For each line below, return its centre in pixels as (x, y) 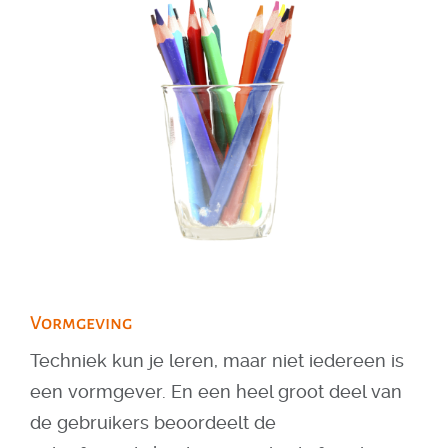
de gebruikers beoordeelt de (153, 422)
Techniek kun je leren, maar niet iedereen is (217, 360)
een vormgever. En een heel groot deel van (216, 391)
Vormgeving (81, 323)
